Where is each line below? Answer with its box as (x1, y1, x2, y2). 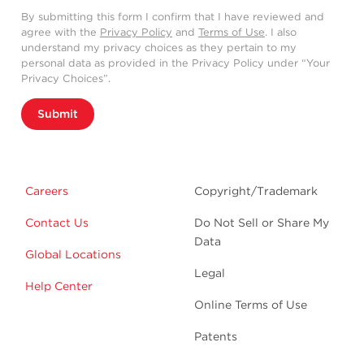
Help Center (25, 279, 93, 292)
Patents (194, 329, 237, 343)
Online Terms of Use (194, 297, 307, 311)
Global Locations (25, 247, 121, 261)
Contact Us (25, 215, 89, 229)
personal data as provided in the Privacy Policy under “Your (21, 56, 330, 69)
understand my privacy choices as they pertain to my (21, 41, 297, 54)
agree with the (21, 25, 100, 38)
